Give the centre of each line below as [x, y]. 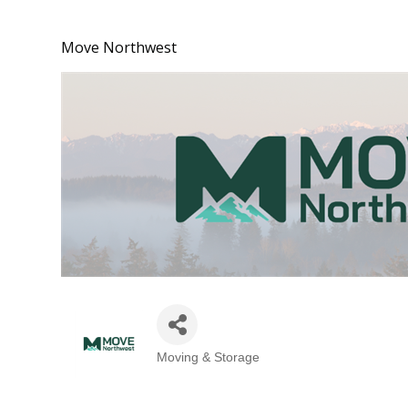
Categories [195, 367]
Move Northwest [119, 47]
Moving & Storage [208, 357]
